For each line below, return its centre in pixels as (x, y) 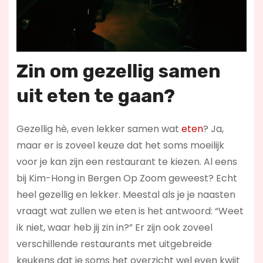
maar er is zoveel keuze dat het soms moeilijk (120, 146)
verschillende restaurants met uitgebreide (114, 244)
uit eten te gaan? (95, 96)
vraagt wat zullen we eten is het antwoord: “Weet (130, 211)
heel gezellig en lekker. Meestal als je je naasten (126, 195)
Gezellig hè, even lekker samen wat (99, 129)
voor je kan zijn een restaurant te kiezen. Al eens (127, 162)
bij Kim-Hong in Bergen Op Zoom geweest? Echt (127, 178)
